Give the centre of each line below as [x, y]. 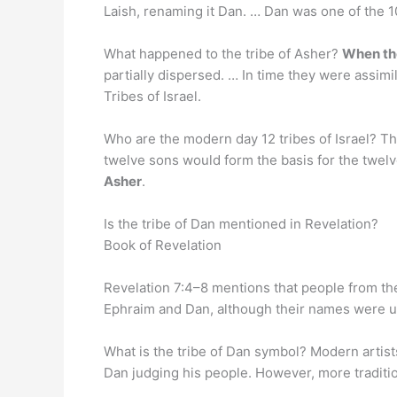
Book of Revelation [163, 245]
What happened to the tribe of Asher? [223, 54]
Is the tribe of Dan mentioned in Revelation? [241, 224]
